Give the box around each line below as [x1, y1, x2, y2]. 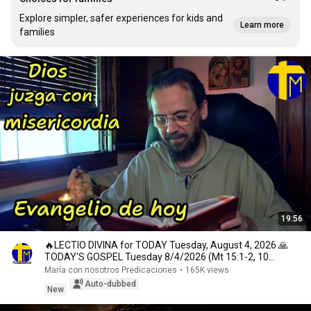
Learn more [240, 20, 284, 30]
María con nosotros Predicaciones [44, 265, 177, 275]
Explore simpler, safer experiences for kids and [19, 12, 223, 24]
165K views [185, 265, 229, 275]
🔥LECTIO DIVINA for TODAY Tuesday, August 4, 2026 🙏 [44, 239, 288, 251]
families [19, 26, 55, 37]
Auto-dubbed [85, 279, 136, 289]
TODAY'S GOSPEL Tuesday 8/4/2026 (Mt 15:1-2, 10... [44, 251, 275, 262]
